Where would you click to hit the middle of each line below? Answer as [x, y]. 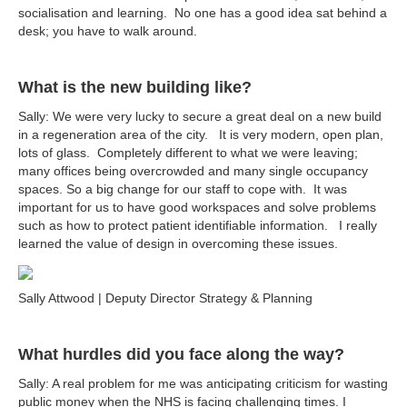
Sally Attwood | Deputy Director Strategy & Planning [165, 298]
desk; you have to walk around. [108, 31]
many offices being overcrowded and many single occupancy [193, 171]
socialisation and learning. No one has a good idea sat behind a [203, 13]
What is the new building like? [135, 88]
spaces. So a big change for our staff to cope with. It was [183, 189]
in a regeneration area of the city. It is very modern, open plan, [201, 135]
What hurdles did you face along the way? [181, 355]
